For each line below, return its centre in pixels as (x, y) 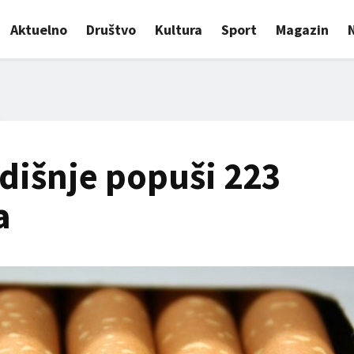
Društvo (111, 29)
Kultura (179, 29)
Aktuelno (39, 29)
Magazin (303, 29)
